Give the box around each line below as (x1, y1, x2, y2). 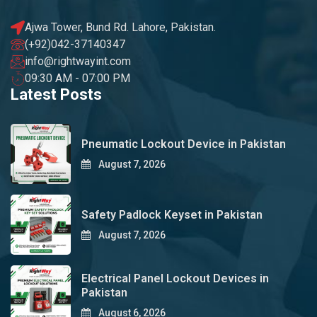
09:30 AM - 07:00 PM (25, 71, 130, 86)
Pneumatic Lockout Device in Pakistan (81, 137, 286, 151)
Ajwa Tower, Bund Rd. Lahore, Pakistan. (25, 21, 216, 35)
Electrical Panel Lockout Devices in (81, 272, 269, 286)
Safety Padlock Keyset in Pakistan (81, 208, 263, 222)
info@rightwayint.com (25, 54, 131, 69)
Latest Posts (11, 86, 102, 104)
